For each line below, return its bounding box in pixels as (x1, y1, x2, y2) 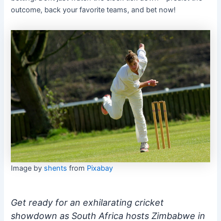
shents (44, 164, 68, 173)
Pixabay (87, 164, 113, 173)
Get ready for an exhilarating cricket (11, 197, 164, 208)
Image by (11, 164, 44, 173)
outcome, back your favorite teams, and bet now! (11, 5, 176, 14)
